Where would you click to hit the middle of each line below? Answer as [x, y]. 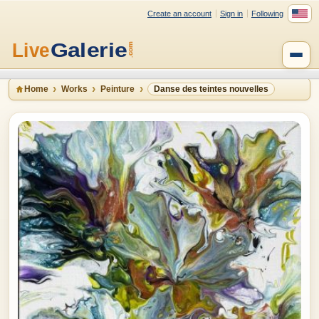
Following [267, 13]
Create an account [179, 13]
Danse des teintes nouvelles [211, 89]
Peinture [117, 89]
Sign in [231, 13]
